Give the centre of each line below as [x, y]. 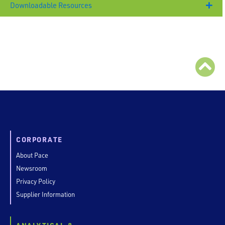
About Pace [32, 155]
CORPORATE [39, 139]
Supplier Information [45, 194]
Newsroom [32, 168]
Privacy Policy [36, 181]
